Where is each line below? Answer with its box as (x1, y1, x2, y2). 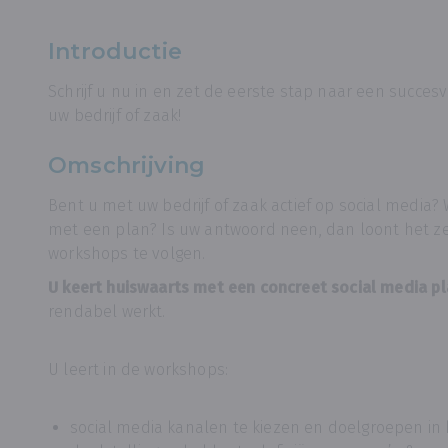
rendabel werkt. (48, 302, 174, 321)
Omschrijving (48, 152, 206, 179)
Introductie (48, 38, 182, 65)
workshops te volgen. (48, 244, 206, 263)
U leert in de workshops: (48, 360, 229, 379)
